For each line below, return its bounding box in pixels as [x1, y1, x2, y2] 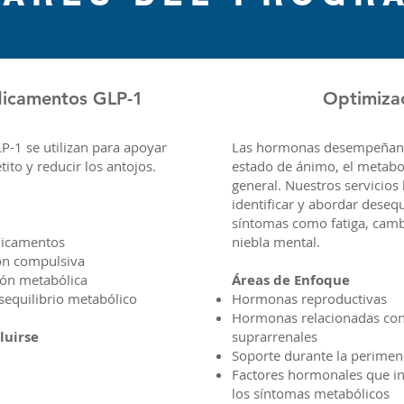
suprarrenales [231, 327, 317, 345]
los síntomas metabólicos [231, 384, 390, 402]
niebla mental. [231, 233, 320, 251]
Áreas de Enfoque [231, 271, 350, 289]
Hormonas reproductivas [231, 289, 387, 308]
